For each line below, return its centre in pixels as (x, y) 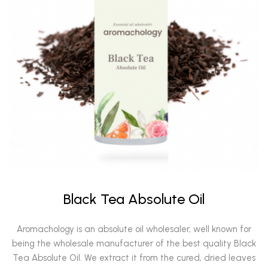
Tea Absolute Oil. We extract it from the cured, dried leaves (134, 258)
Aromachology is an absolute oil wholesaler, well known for (134, 229)
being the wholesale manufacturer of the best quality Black (134, 243)
